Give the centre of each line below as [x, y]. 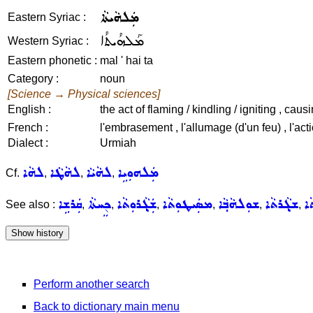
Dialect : [28, 143]
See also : [32, 204]
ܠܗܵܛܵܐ [65, 173]
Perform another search [92, 284]
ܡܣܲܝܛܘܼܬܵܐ [187, 204]
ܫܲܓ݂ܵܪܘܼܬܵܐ [137, 204]
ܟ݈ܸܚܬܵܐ [99, 204]
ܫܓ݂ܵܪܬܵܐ [282, 204]
